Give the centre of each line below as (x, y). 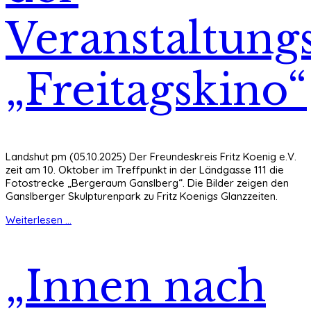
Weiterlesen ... (39, 220)
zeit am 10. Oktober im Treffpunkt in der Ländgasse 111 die (145, 170)
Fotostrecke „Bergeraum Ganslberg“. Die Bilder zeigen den (147, 183)
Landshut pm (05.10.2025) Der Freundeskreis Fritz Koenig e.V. (151, 157)
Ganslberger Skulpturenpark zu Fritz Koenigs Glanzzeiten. (142, 196)
